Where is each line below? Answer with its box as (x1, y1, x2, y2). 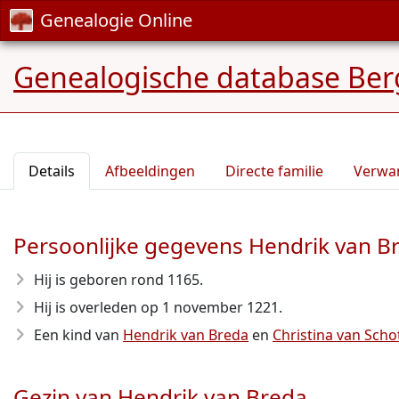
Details (28, 161, 75, 181)
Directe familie (225, 161, 323, 181)
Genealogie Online (40, 8, 192, 32)
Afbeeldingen (105, 161, 195, 181)
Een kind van (34, 325, 123, 345)
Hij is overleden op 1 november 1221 (34, 297, 279, 317)
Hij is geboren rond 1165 (34, 270, 199, 289)
